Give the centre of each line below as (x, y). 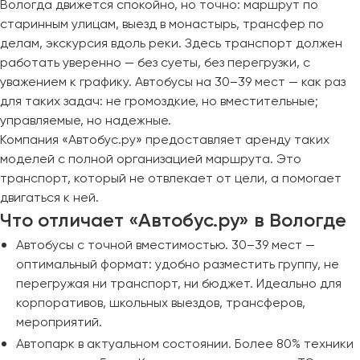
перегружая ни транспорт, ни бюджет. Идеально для (179, 283)
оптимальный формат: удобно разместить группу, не (178, 264)
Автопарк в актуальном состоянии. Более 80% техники (185, 344)
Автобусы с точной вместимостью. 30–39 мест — (166, 245)
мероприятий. (59, 322)
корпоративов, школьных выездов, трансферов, (161, 303)
